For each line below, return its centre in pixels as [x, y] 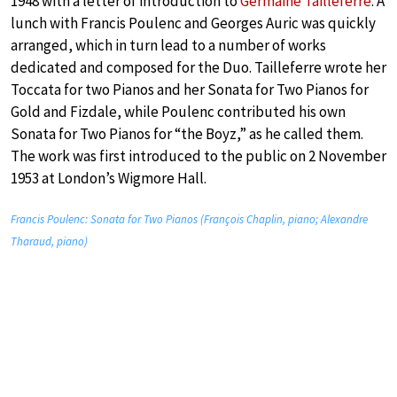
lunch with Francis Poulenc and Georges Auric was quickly [193, 23]
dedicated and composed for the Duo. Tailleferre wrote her [198, 67]
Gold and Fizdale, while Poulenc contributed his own [178, 111]
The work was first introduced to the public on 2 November [198, 156]
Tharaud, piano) [49, 241]
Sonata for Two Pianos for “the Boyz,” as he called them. [187, 133]
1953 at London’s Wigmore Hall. [109, 178]
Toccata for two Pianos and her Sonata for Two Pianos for [190, 89]
